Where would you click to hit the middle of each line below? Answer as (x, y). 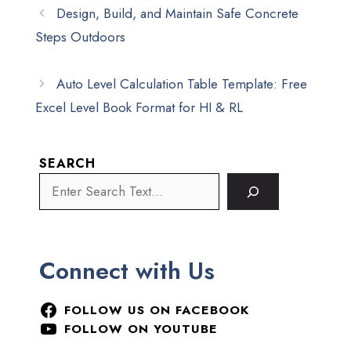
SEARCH (67, 163)
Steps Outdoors (80, 37)
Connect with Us (127, 271)
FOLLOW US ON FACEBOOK (156, 310)
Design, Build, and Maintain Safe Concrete (178, 13)
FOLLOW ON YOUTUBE (141, 329)
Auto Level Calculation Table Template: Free (182, 84)
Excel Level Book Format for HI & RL (139, 107)
